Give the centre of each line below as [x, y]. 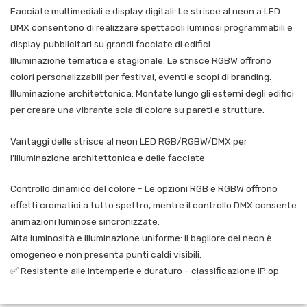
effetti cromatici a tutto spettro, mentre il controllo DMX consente [153, 205]
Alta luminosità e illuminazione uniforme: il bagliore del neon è [141, 238]
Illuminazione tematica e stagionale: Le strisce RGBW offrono [141, 60]
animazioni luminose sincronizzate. [85, 222]
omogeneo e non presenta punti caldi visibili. [106, 255]
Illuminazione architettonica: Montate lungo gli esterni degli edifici [152, 93]
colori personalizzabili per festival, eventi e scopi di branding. [141, 76]
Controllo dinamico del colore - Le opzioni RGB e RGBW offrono [144, 189]
